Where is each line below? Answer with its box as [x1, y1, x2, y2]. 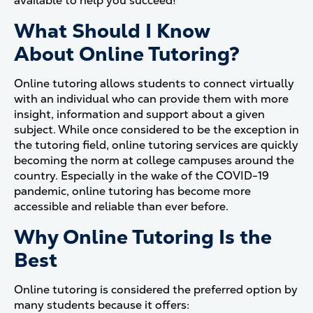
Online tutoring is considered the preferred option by [14, 282, 298, 297]
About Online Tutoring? [14, 41, 240, 66]
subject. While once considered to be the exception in [14, 122, 299, 137]
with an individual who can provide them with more [14, 92, 289, 106]
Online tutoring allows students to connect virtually [14, 76, 294, 91]
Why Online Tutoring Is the [14, 224, 272, 249]
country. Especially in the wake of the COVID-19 [14, 168, 269, 183]
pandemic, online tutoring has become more [14, 184, 251, 198]
